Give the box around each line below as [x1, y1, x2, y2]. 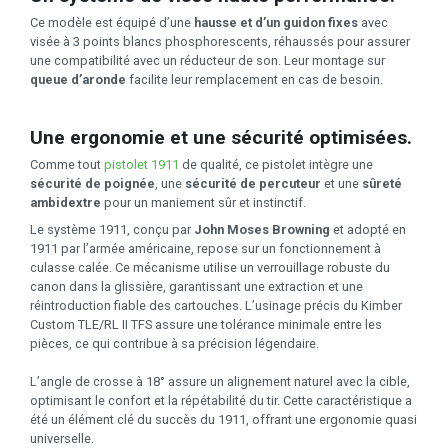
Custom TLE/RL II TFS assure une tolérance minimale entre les [30, 316, 382, 332]
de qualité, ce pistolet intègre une [179, 156, 373, 172]
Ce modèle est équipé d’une [30, 14, 194, 30]
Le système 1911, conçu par [30, 221, 194, 237]
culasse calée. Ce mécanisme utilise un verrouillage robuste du [30, 259, 390, 275]
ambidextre [30, 194, 101, 210]
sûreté [362, 175, 402, 191]
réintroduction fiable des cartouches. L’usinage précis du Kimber [30, 297, 402, 313]
